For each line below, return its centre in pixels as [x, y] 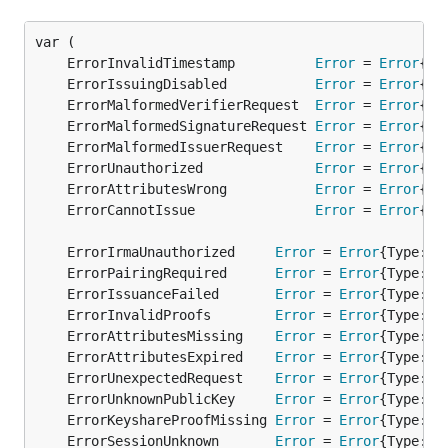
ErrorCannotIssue [191, 210]
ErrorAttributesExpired [171, 357]
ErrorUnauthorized [191, 168]
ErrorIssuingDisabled [191, 84]
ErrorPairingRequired [171, 273]
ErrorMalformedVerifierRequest [191, 105]
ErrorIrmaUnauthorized [171, 252]
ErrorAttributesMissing [171, 336]
